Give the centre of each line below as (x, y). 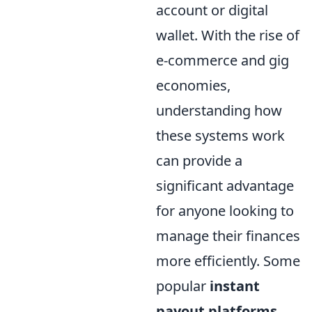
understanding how (219, 110)
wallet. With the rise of (228, 35)
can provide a (199, 160)
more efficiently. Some (228, 260)
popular (183, 286)
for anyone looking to (225, 210)
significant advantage (225, 185)
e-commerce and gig (223, 60)
